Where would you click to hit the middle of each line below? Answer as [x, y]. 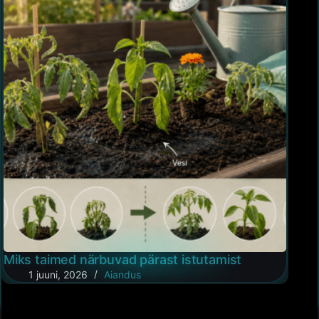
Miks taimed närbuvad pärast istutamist [123, 260]
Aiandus [122, 275]
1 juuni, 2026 [58, 275]
